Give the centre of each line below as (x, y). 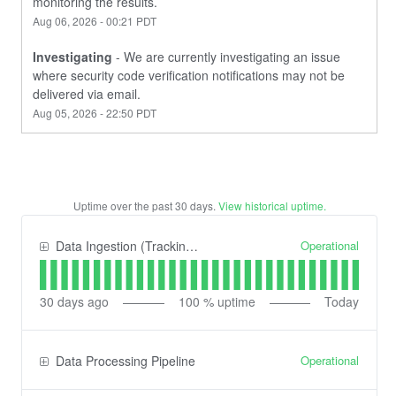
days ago (81, 302)
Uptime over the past (124, 206)
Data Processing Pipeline (126, 361)
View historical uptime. (272, 206)
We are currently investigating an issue (232, 57)
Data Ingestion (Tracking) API (121, 246)
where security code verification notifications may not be (189, 76)
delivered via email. (87, 94)
